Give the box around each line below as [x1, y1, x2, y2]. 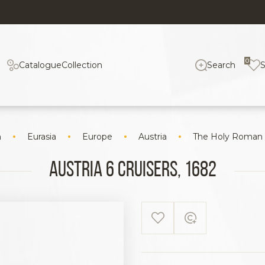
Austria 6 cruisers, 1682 [49, 160, 216, 182]
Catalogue [18, 59, 62, 70]
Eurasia [27, 131, 56, 142]
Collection [61, 59, 102, 70]
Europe [82, 131, 112, 142]
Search [207, 59, 236, 70]
